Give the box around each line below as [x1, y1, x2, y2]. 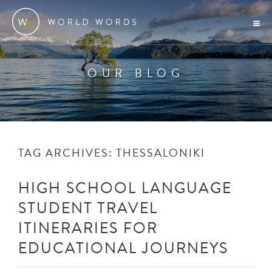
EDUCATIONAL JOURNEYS [18, 237, 228, 257]
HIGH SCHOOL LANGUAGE [18, 177, 232, 197]
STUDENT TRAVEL [18, 197, 158, 217]
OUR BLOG [87, 65, 185, 81]
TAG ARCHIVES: [18, 145, 116, 160]
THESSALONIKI [116, 145, 205, 160]
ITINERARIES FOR [18, 217, 158, 237]
